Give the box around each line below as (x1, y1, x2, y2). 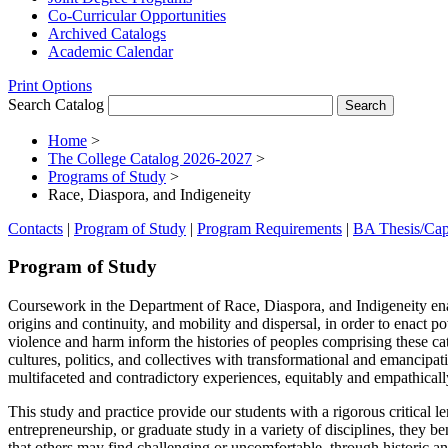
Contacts (8, 219, 63, 237)
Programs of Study (48, 167, 166, 185)
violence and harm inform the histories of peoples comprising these (8, 333, 428, 351)
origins (8, 315, 51, 333)
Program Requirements (197, 219, 342, 237)
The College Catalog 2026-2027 (48, 149, 252, 167)
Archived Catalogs (48, 24, 166, 42)
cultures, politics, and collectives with (8, 351, 243, 369)
